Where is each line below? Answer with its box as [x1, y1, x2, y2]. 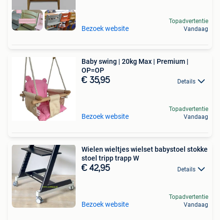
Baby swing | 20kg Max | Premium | [82, 57, 189, 66]
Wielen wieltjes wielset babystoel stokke [82, 145, 208, 154]
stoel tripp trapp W [82, 154, 139, 163]
